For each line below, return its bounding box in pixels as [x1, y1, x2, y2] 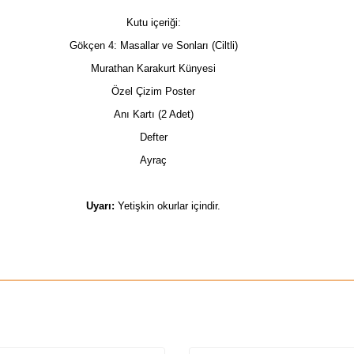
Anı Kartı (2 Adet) [113, 107, 194, 120]
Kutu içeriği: [126, 16, 181, 28]
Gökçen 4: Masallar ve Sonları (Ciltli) [69, 39, 238, 51]
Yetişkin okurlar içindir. [115, 199, 221, 212]
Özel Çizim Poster [111, 85, 196, 97]
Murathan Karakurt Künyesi [91, 62, 217, 74]
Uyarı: [86, 199, 115, 212]
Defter [139, 130, 168, 143]
